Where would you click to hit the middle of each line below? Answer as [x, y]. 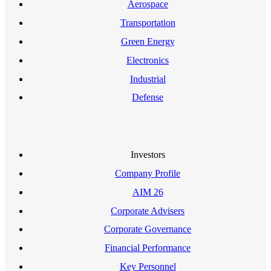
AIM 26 [148, 192]
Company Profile [148, 173]
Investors [148, 155]
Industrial [148, 79]
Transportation [148, 23]
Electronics [148, 60]
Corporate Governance [148, 229]
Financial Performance [148, 248]
